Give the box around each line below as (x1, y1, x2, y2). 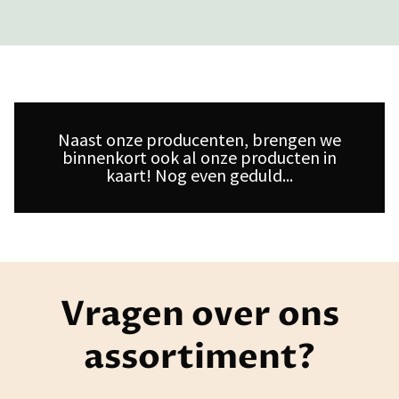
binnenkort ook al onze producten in (62, 145, 337, 168)
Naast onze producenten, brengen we (58, 127, 341, 151)
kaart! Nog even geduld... (106, 163, 293, 186)
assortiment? (84, 333, 315, 380)
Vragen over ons (60, 290, 339, 338)
